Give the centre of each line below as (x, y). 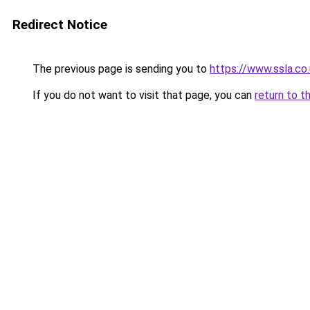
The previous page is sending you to (120, 69)
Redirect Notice (60, 25)
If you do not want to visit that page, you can (142, 95)
